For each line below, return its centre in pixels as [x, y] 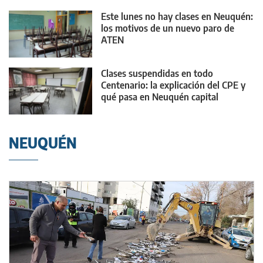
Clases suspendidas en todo [157, 74]
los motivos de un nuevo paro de [168, 28]
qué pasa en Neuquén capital [160, 97]
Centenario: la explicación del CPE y [173, 85]
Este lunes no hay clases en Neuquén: [177, 16]
